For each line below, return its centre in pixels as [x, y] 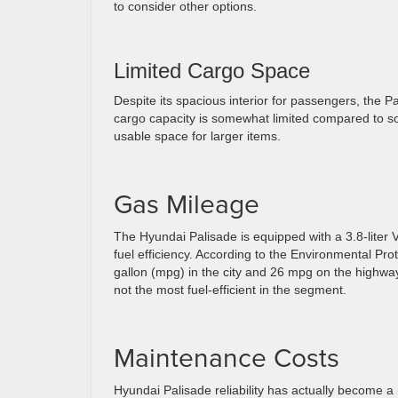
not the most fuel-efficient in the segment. [230, 290]
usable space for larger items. [197, 136]
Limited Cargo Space [212, 71]
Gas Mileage [187, 203]
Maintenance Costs [227, 357]
